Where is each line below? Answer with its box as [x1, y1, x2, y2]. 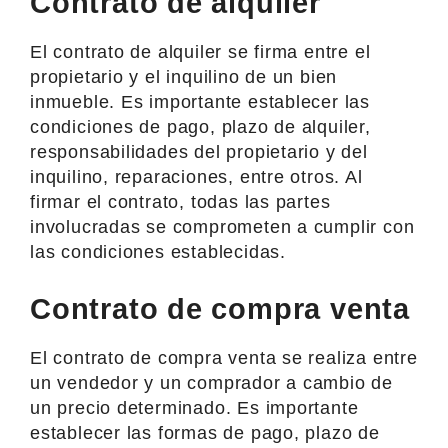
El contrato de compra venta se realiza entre [30, 347, 418, 368]
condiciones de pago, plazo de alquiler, [30, 116, 371, 137]
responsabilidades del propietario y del [30, 141, 368, 162]
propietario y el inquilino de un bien [30, 66, 338, 87]
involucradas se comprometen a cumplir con [30, 216, 415, 237]
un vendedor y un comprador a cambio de [30, 372, 394, 393]
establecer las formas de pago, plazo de [30, 422, 380, 443]
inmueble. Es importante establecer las [30, 91, 371, 112]
